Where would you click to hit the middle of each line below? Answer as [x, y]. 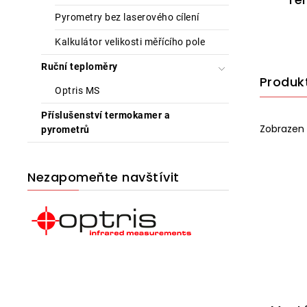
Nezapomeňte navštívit [103, 177]
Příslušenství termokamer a [106, 115]
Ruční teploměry [79, 66]
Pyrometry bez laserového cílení [127, 17]
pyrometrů [65, 130]
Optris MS [77, 90]
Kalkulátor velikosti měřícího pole [130, 42]
